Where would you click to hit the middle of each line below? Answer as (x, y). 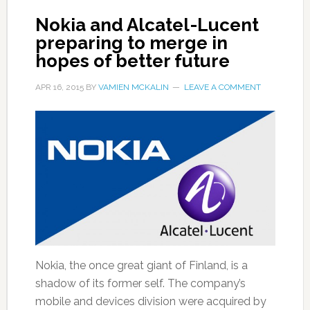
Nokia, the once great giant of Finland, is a (141, 266)
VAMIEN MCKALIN (133, 87)
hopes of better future (132, 61)
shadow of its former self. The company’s (140, 284)
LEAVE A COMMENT (222, 87)
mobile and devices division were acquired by (151, 302)
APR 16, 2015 (59, 87)
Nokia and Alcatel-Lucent (147, 25)
